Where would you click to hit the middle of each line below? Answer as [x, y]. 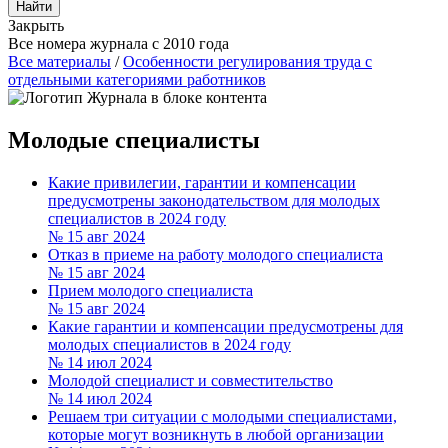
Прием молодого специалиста [150, 290]
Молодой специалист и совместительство [190, 380]
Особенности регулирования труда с [247, 61]
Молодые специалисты [134, 139]
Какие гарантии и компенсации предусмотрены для [225, 326]
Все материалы [59, 61]
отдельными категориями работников [137, 79]
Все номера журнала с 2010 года [118, 43]
